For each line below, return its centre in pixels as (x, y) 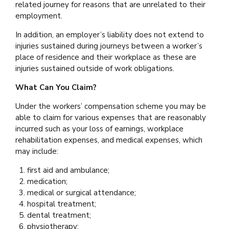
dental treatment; (59, 215)
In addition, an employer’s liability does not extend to (110, 35)
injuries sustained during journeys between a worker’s (109, 46)
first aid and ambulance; (68, 170)
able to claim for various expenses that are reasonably (111, 118)
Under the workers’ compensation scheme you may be (111, 106)
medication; (47, 181)
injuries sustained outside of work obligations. (95, 68)
